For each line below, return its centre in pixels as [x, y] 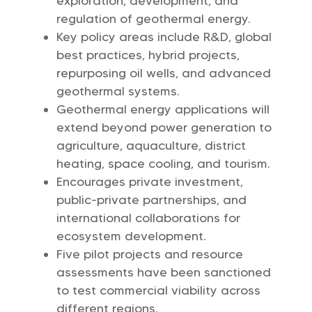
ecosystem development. [131, 236]
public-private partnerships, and [151, 200]
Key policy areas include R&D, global [164, 37]
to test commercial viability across [158, 290]
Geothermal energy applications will [163, 109]
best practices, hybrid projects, [148, 55]
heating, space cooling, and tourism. [163, 164]
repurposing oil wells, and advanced [163, 73]
